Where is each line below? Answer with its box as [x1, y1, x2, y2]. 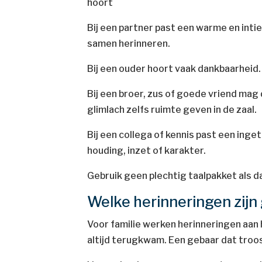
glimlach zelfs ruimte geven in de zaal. [87, 104, 257, 115]
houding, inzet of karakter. [87, 145, 206, 156]
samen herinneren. [87, 38, 171, 49]
